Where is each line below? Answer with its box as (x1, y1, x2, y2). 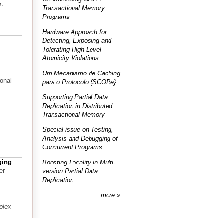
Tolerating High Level (42, 46, 101, 53)
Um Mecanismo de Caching (42, 70, 120, 77)
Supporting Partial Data (42, 93, 108, 101)
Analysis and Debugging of (42, 135, 118, 142)
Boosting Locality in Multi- (42, 159, 115, 166)
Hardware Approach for (42, 28, 107, 36)
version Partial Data (42, 167, 98, 175)
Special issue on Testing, (42, 126, 113, 133)
